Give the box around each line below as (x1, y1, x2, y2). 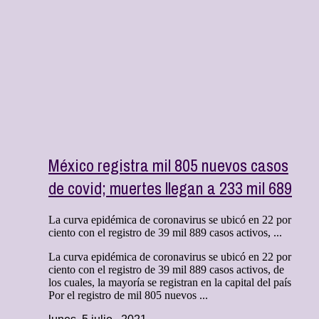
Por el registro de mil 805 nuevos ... (48, 289, 208, 302)
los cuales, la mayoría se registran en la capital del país (48, 276, 291, 289)
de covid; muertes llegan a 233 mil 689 (48, 177, 292, 200)
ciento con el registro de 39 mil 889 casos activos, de (48, 263, 284, 276)
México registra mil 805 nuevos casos (48, 154, 288, 177)
